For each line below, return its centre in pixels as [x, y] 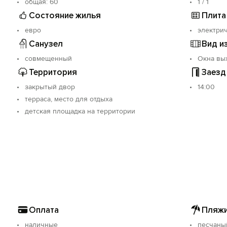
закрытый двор [50, 87]
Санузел [46, 44]
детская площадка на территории [80, 111]
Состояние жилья [65, 15]
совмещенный [49, 59]
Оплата [44, 210]
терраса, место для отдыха [69, 99]
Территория [53, 72]
